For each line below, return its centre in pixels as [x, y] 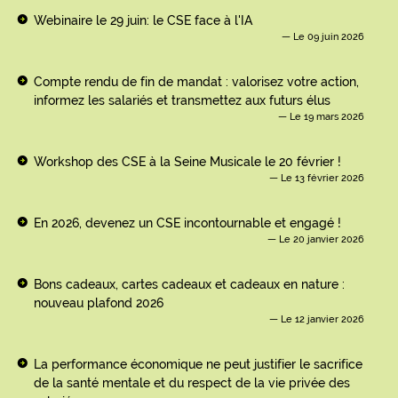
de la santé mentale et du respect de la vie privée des [192, 383]
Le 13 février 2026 [322, 179]
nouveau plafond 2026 [99, 303]
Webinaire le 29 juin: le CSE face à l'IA [143, 21]
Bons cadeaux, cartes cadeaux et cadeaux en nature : [189, 285]
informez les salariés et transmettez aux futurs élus [182, 101]
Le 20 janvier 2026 [322, 240]
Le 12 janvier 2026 [322, 320]
